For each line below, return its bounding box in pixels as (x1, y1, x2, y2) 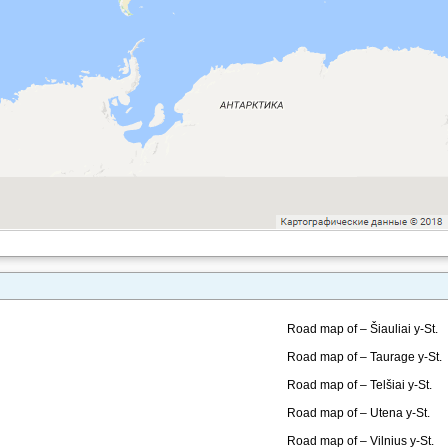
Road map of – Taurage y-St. (287, 350, 442, 364)
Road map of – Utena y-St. (287, 406, 430, 420)
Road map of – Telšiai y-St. (287, 378, 432, 392)
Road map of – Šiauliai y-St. (287, 322, 438, 336)
